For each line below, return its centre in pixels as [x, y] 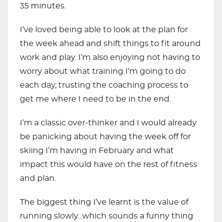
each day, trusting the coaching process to [104, 85]
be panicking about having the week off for [105, 137]
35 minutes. [43, 6]
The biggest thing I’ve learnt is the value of [104, 202]
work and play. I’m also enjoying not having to [110, 57]
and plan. [38, 178]
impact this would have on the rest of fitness [109, 165]
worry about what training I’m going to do [103, 71]
